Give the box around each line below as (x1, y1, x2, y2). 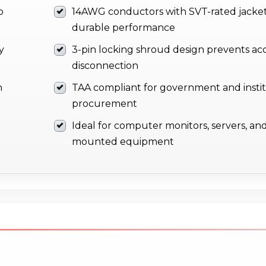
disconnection (72, 60, 138, 72)
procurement (72, 98, 137, 110)
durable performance (72, 22, 175, 34)
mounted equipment (72, 136, 174, 148)
